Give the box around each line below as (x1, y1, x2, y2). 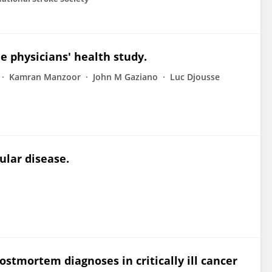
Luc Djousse (170, 71, 220, 83)
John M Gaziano (93, 71, 158, 83)
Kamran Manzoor (9, 71, 81, 83)
